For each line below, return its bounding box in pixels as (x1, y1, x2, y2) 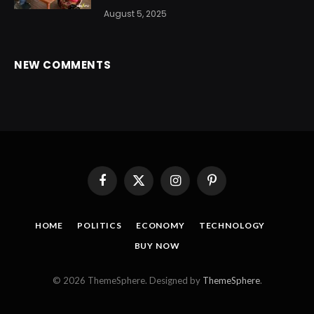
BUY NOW (134, 240, 180, 252)
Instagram (174, 180, 216, 192)
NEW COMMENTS (14, 57, 111, 73)
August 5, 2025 (104, 8, 167, 20)
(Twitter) (137, 193, 174, 205)
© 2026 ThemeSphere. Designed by (52, 275, 203, 287)
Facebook (101, 180, 142, 192)
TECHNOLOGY (198, 220, 266, 231)
